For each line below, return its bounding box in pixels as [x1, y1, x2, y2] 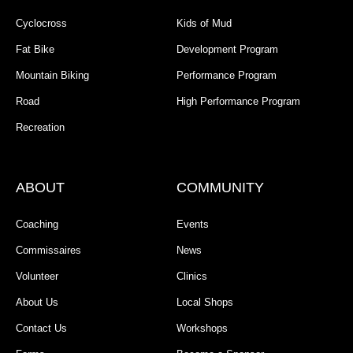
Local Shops [176, 296, 233, 309]
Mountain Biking [16, 69, 89, 82]
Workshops [176, 322, 228, 335]
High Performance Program [176, 95, 300, 108]
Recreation [16, 121, 65, 134]
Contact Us [16, 322, 67, 335]
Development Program [176, 43, 278, 56]
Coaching [16, 218, 58, 231]
